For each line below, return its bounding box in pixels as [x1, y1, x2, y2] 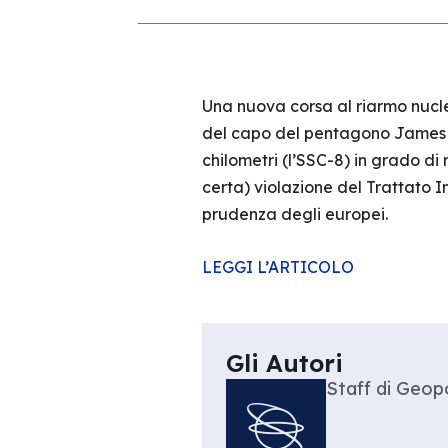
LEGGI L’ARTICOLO [201, 257, 354, 277]
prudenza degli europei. [201, 204, 388, 224]
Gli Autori [225, 348, 343, 378]
